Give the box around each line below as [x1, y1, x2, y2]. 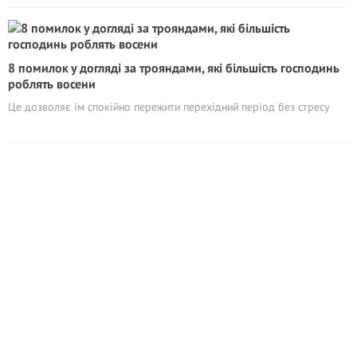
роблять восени [8, 76, 96, 92]
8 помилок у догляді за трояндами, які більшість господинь [8, 60, 339, 76]
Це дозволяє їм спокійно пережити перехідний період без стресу [8, 100, 330, 114]
